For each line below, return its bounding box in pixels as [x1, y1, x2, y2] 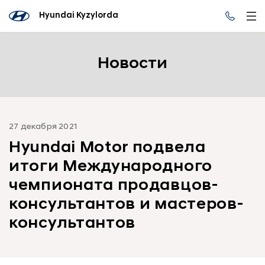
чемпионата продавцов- [9, 178, 218, 194]
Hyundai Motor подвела [9, 140, 206, 156]
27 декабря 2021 [9, 122, 77, 131]
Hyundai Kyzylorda [39, 11, 118, 20]
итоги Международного [9, 159, 213, 175]
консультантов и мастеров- [9, 197, 244, 213]
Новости [98, 56, 167, 72]
